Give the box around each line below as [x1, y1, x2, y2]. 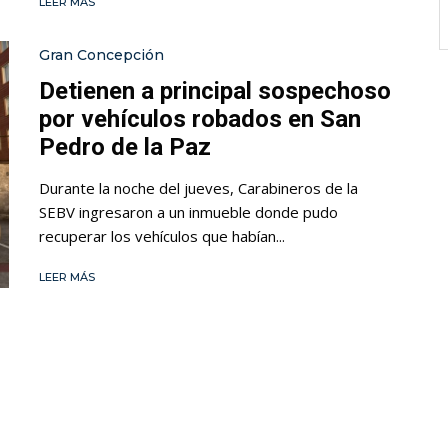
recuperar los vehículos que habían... [39, 225, 285, 246]
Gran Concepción [39, 45, 164, 64]
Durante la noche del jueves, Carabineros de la [39, 177, 358, 198]
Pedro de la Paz [39, 132, 211, 161]
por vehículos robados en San [39, 104, 361, 133]
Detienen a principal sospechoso [39, 76, 391, 105]
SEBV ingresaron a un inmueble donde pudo [39, 201, 338, 222]
